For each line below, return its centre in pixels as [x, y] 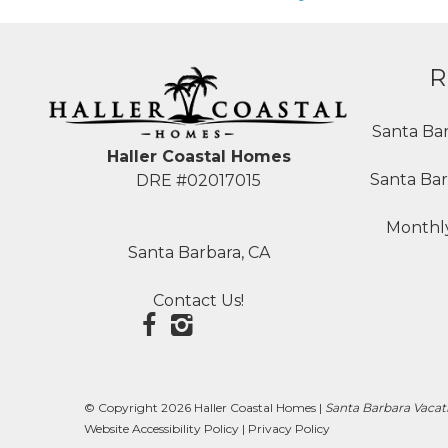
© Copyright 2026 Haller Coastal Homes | [204, 407]
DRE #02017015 [199, 180]
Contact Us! [199, 300]
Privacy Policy [288, 428]
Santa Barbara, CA [198, 252]
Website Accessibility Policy [161, 428]
